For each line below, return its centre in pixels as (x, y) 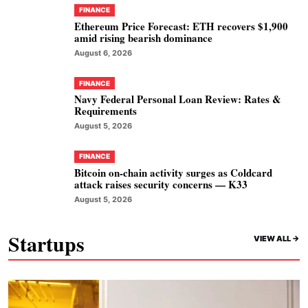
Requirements (106, 111)
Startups (46, 243)
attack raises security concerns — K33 (161, 184)
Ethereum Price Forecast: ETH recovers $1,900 (181, 26)
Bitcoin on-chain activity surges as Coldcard (173, 172)
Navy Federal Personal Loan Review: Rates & (178, 99)
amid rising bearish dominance (143, 37)
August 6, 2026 (103, 53)
